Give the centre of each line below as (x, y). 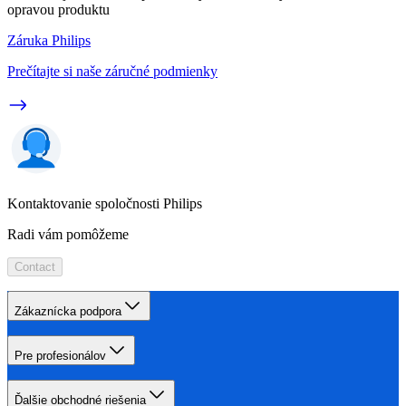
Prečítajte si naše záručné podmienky (112, 71)
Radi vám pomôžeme (68, 234)
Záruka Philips (49, 40)
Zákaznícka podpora (68, 311)
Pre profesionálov (60, 355)
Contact (35, 266)
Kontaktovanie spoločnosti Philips (105, 203)
